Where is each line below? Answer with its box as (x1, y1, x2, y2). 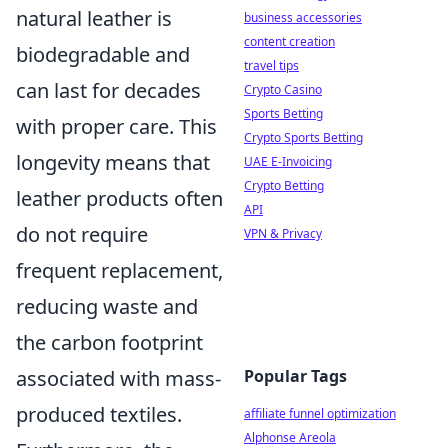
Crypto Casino (244, 81, 322, 98)
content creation (244, 33, 335, 50)
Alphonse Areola (244, 429, 336, 446)
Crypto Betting (244, 177, 324, 194)
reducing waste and (16, 293, 198, 321)
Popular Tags (244, 365, 347, 387)
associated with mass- (16, 365, 221, 393)
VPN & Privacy (244, 225, 322, 242)
